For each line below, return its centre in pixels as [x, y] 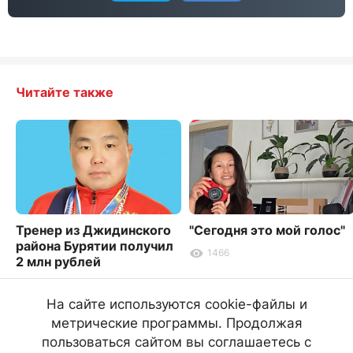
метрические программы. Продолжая [176, 323]
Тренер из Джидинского [93, 230]
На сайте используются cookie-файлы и [176, 304]
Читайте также [65, 92]
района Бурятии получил [95, 246]
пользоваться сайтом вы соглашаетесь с [176, 342]
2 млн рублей [58, 262]
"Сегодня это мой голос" [267, 230]
